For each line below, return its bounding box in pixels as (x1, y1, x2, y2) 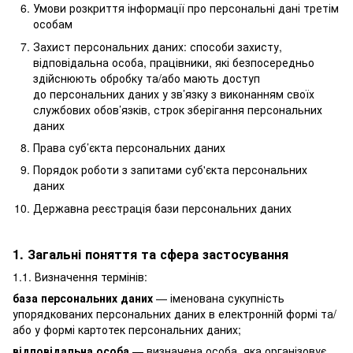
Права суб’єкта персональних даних (33, 139, 225, 155)
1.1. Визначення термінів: (13, 268, 147, 284)
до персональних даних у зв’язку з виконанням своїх (33, 85, 314, 102)
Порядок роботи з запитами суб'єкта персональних (33, 162, 307, 178)
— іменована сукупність (153, 289, 284, 306)
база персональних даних (13, 289, 153, 306)
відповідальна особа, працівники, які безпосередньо (33, 54, 314, 70)
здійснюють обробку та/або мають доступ (33, 69, 260, 86)
